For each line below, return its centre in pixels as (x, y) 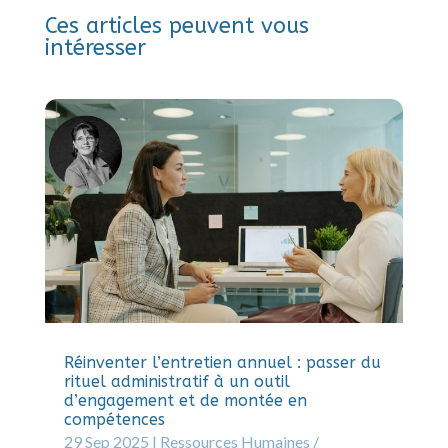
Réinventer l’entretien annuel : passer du (222, 363)
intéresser (95, 47)
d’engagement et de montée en (185, 401)
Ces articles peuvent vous (176, 25)
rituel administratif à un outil (176, 382)
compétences (114, 420)
